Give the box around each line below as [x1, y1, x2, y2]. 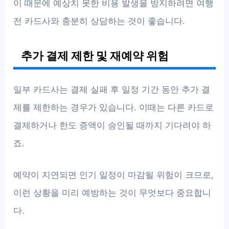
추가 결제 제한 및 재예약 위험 [21, 49, 169, 63]
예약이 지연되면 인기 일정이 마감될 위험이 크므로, [13, 169, 214, 180]
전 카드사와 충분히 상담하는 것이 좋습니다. [13, 15, 186, 26]
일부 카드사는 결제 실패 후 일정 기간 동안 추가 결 [13, 84, 211, 95]
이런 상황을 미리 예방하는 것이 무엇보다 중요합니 [13, 187, 212, 198]
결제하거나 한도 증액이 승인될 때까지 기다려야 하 [13, 120, 212, 130]
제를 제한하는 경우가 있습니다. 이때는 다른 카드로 [13, 102, 214, 112]
